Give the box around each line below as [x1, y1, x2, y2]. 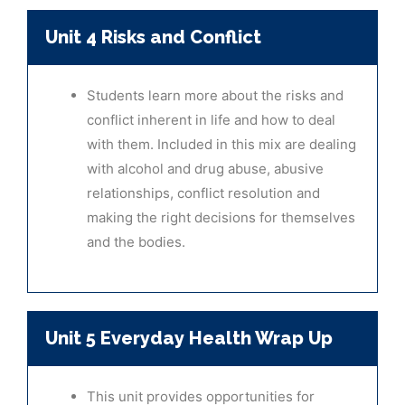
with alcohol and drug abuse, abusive [87, 159, 324, 177]
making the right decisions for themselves [87, 208, 355, 226]
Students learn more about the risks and [87, 86, 344, 104]
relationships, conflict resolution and [87, 184, 320, 202]
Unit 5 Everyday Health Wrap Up [45, 327, 333, 350]
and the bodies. [87, 232, 185, 250]
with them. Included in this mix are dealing [87, 135, 356, 153]
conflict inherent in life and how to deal [87, 110, 335, 128]
